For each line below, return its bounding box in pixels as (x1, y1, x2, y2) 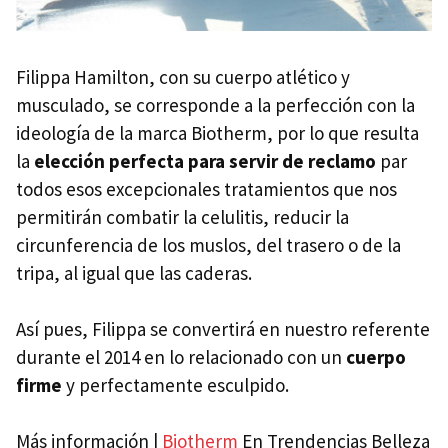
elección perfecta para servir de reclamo (34, 149, 376, 174)
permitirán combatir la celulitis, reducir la (16, 205, 349, 230)
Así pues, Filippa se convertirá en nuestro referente (16, 317, 430, 342)
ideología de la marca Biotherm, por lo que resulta (16, 121, 419, 146)
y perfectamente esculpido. (62, 373, 289, 398)
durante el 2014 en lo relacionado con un (16, 345, 346, 370)
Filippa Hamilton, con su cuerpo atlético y (16, 65, 350, 90)
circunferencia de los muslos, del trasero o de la (16, 233, 401, 258)
